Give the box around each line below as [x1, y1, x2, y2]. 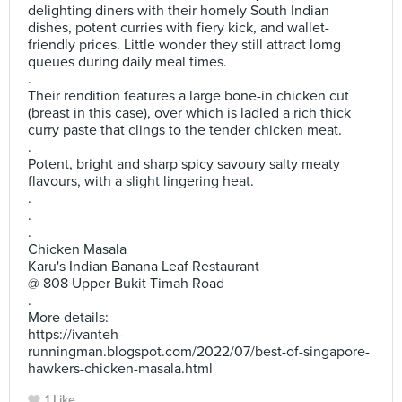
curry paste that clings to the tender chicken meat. [28, 121, 342, 139]
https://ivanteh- [28, 326, 123, 344]
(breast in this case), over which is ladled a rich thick [28, 104, 351, 122]
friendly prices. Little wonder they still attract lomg [28, 36, 341, 54]
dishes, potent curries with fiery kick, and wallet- [28, 19, 329, 37]
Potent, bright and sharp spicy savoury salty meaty [28, 155, 340, 173]
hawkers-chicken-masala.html [28, 360, 213, 378]
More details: [28, 309, 109, 327]
